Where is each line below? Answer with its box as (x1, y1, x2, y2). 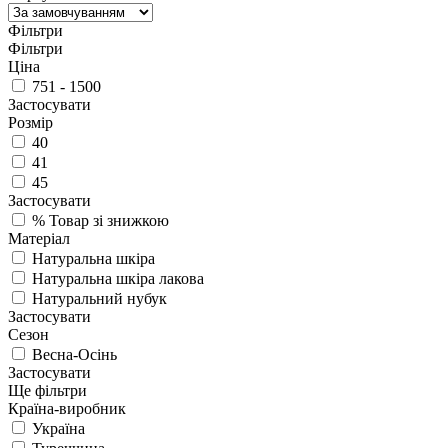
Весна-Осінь (32, 345, 117, 363)
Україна (32, 419, 85, 437)
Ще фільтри (8, 381, 87, 399)
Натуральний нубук (32, 289, 167, 307)
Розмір (8, 113, 53, 131)
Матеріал (8, 229, 70, 247)
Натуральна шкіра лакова (32, 269, 204, 287)
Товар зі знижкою (45, 211, 169, 229)
